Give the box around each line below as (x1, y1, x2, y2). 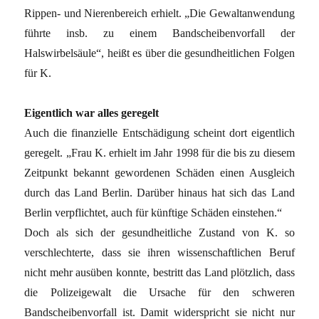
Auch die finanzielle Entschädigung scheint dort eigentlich (24, 127, 295, 140)
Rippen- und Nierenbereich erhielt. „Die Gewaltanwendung (24, 7, 295, 20)
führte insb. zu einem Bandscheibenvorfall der (24, 27, 295, 40)
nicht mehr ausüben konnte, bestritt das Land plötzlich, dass (24, 266, 295, 279)
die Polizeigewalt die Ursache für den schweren (24, 286, 295, 299)
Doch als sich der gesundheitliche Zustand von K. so (24, 226, 295, 239)
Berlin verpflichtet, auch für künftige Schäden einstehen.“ (24, 206, 283, 219)
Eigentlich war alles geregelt (24, 107, 159, 120)
